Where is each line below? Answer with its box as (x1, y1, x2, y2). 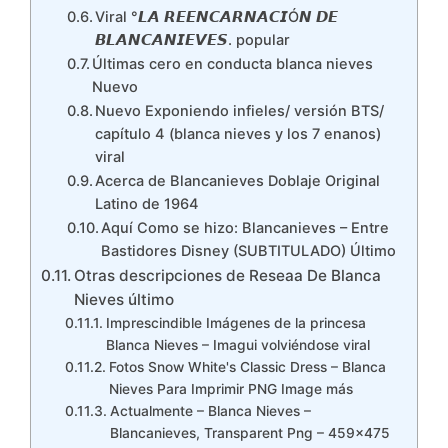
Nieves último (74, 290, 175, 309)
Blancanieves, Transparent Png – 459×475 (109, 425, 390, 441)
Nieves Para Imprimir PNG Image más (108, 381, 353, 397)
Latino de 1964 (95, 195, 200, 213)
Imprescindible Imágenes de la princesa (105, 315, 366, 331)
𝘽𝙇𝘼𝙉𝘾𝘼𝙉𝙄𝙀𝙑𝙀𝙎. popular (95, 31, 291, 49)
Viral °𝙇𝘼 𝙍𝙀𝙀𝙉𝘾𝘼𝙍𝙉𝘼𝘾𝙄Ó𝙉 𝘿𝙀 (95, 8, 339, 26)
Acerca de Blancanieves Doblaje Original (95, 172, 381, 190)
